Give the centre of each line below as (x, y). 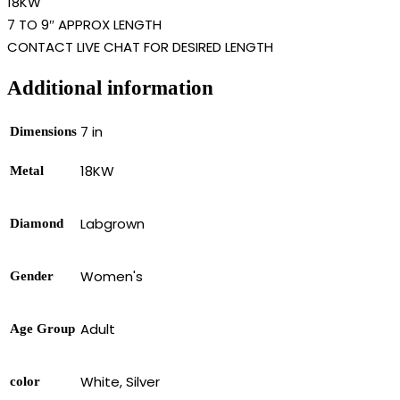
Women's (112, 276)
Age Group (42, 328)
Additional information (110, 87)
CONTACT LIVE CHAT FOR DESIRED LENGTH (140, 47)
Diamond (37, 223)
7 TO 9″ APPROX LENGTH (84, 25)
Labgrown (112, 223)
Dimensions (43, 131)
